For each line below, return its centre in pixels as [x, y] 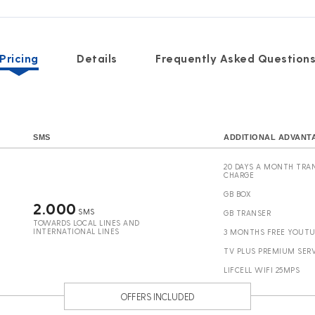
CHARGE [239, 175]
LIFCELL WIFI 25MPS [262, 270]
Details [97, 58]
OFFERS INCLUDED [157, 296]
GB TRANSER [247, 213]
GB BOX [237, 194]
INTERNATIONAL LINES [76, 231]
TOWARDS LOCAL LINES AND [86, 223]
